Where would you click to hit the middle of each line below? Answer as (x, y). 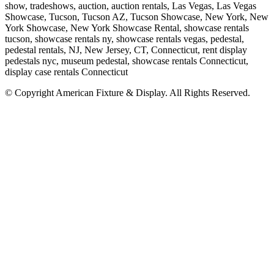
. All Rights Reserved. (208, 92)
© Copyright (30, 92)
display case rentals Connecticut (66, 72)
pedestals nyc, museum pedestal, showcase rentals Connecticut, (127, 61)
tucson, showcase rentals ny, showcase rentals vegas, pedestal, (124, 39)
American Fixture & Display (110, 92)
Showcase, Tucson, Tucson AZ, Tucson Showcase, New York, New (137, 17)
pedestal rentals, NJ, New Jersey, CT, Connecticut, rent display (126, 50)
